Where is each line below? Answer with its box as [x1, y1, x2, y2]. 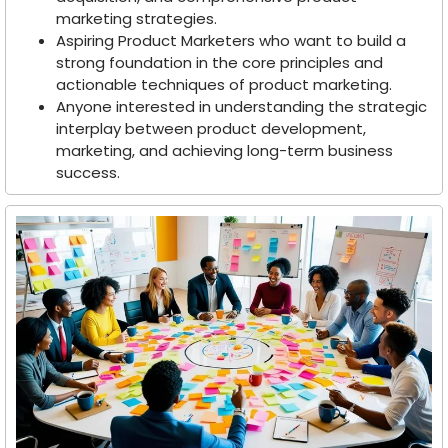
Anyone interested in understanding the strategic [56, 96, 427, 118]
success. [56, 162, 120, 184]
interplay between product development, [56, 118, 366, 140]
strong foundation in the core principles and [56, 52, 383, 74]
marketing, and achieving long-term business [56, 140, 393, 162]
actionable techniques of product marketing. [56, 74, 392, 96]
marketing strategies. [56, 8, 217, 30]
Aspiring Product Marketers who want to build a [56, 30, 406, 52]
